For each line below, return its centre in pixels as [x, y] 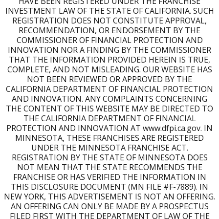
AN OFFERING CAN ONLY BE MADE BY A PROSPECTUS [109, 207]
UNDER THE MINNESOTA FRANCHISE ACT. [109, 148]
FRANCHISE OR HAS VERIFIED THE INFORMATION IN [109, 177]
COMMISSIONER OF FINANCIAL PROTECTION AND [109, 40]
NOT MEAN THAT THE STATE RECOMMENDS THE [109, 167]
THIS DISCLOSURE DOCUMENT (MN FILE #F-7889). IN [109, 187]
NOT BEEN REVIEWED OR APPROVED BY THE [109, 79]
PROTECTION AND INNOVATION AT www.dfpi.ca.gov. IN [109, 128]
